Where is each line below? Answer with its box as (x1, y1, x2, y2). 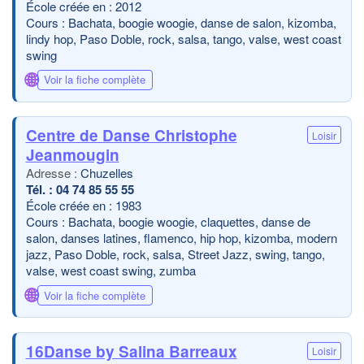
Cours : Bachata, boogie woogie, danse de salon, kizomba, (25, 13, 336, 31)
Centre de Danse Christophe (25, 124, 237, 146)
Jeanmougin (25, 144, 119, 166)
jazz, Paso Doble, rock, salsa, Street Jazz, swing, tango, (25, 245, 325, 262)
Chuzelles (80, 164, 133, 181)
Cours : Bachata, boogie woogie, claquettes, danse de (25, 213, 310, 230)
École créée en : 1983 (25, 197, 141, 214)
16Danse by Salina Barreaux (25, 340, 237, 362)
